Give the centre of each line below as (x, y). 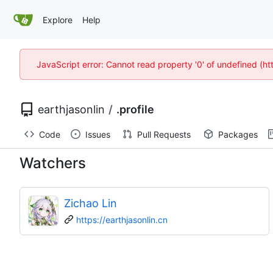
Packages (238, 134)
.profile (135, 109)
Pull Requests (164, 134)
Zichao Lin (90, 203)
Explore (58, 19)
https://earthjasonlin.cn (122, 219)
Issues (98, 134)
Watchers (53, 163)
